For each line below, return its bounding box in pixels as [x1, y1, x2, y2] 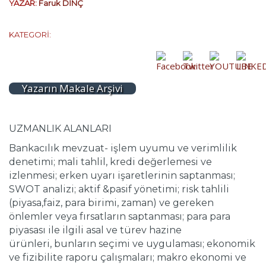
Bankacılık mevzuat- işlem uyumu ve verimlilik [9, 142, 237, 154]
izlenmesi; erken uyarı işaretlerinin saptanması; [9, 170, 235, 182]
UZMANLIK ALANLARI [9, 123, 112, 135]
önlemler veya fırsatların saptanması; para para [9, 211, 230, 223]
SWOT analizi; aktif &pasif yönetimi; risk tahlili [9, 183, 229, 195]
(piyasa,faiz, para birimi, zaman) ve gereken [9, 197, 214, 209]
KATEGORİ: [9, 30, 51, 40]
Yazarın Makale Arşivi [22, 81, 123, 96]
